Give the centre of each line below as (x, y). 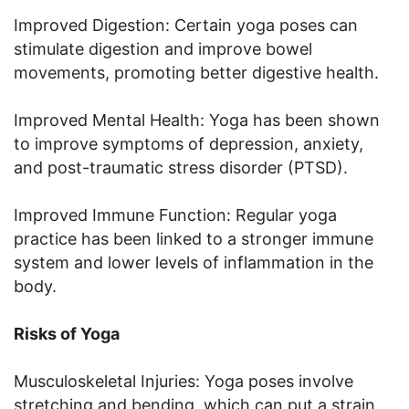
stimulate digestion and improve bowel (163, 48)
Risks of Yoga (67, 333)
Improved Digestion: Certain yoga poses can (186, 25)
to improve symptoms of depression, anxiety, (189, 143)
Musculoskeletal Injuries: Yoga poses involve (184, 381)
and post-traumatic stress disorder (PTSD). (181, 167)
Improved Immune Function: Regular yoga (175, 215)
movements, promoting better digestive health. (196, 72)
